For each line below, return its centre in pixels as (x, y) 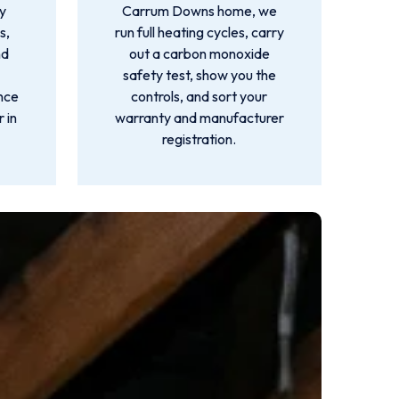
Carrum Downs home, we (199, 11)
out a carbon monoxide (199, 53)
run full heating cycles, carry (199, 32)
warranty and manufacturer (199, 118)
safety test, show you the (199, 75)
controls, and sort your (199, 96)
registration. (199, 139)
